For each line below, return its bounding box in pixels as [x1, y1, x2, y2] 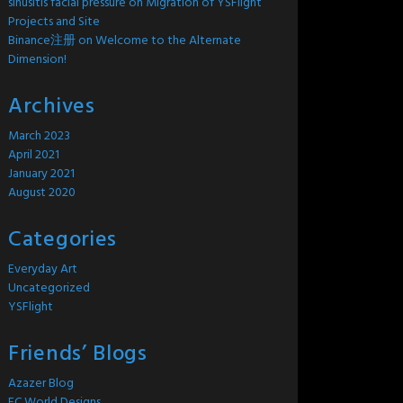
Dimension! [8, 49, 67, 70]
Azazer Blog [8, 373, 74, 394]
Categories [8, 223, 117, 257]
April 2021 [8, 145, 59, 166]
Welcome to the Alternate [95, 31, 241, 51]
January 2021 [8, 164, 75, 184]
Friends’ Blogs [8, 337, 148, 372]
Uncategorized [8, 278, 90, 299]
